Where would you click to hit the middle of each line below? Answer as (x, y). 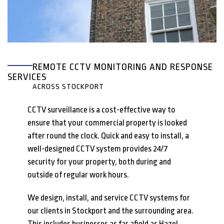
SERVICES (27, 77)
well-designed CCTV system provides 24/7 (98, 148)
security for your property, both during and (99, 161)
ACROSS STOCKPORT (68, 87)
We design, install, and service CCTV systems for (109, 197)
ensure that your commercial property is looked (107, 122)
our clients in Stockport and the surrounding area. (110, 210)
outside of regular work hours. (78, 174)
